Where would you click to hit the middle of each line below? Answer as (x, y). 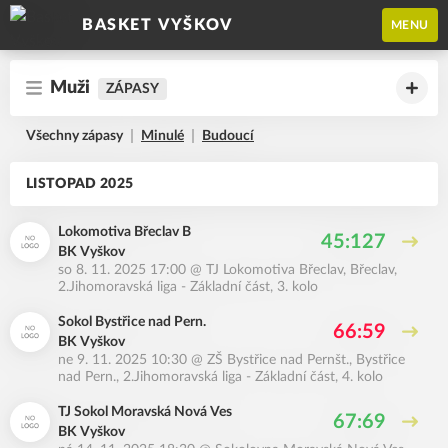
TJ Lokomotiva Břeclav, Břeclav (300, 270)
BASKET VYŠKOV (157, 25)
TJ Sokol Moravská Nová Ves (145, 412)
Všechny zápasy (74, 136)
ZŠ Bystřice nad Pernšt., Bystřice (306, 360)
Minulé (162, 136)
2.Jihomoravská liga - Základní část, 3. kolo (188, 287)
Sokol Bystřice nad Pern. (132, 322)
